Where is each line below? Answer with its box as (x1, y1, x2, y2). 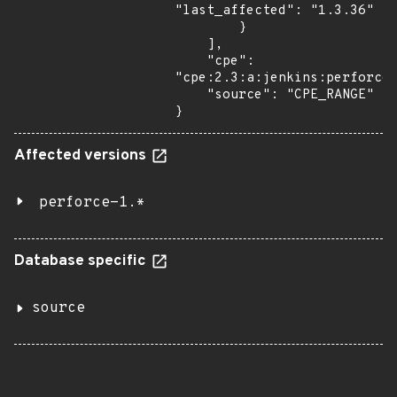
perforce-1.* (39, 194, 145, 212)
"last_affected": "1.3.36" (175, 3, 374, 19)
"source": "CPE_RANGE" (175, 87, 206, 104)
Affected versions (14, 146, 150, 166)
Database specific (14, 252, 150, 271)
